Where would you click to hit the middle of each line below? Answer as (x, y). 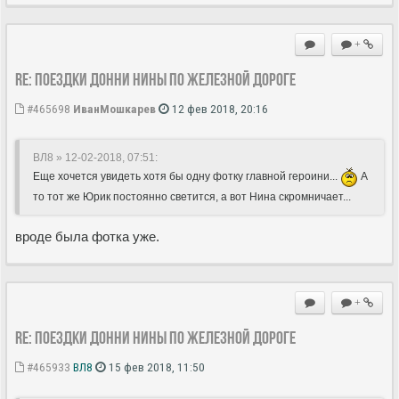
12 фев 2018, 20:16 (219, 108)
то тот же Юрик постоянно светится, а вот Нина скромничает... (192, 196)
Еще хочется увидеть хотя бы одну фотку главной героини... (187, 177)
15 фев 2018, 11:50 (155, 366)
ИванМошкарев (114, 108)
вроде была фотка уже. (87, 236)
